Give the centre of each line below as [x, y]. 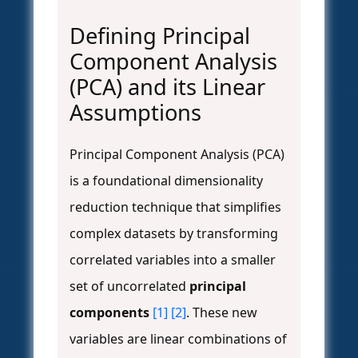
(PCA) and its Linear [167, 87]
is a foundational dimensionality [166, 181]
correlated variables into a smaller [173, 260]
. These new [222, 313]
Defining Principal [160, 36]
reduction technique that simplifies [175, 207]
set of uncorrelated [129, 286]
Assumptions [135, 113]
